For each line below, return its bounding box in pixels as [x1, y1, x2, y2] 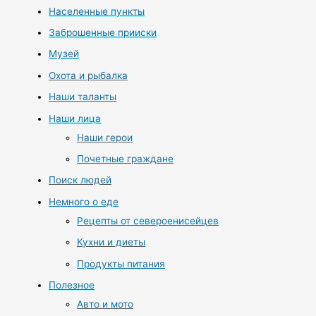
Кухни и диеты [77, 236, 146, 248]
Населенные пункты [49, 5, 145, 17]
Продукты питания [77, 257, 166, 269]
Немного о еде [49, 195, 119, 207]
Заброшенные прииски [49, 27, 157, 39]
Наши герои [77, 131, 133, 143]
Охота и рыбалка [49, 69, 128, 81]
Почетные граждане [77, 153, 174, 165]
